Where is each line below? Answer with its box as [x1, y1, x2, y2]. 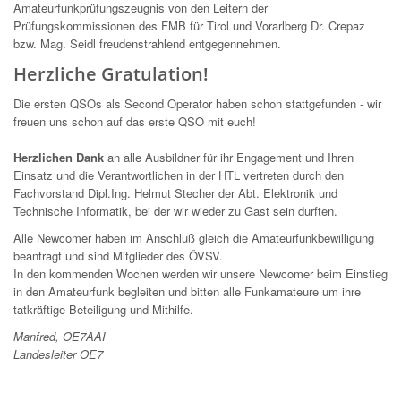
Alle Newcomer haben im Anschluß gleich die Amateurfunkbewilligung [13, 229, 374, 247]
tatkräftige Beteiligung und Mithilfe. [13, 301, 193, 319]
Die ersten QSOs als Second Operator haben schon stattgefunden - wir [13, 95, 381, 113]
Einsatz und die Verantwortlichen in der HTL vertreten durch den [13, 166, 344, 184]
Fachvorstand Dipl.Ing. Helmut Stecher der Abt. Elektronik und [13, 184, 337, 202]
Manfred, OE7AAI [13, 328, 106, 346]
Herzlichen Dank [13, 149, 104, 166]
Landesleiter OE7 [13, 346, 103, 363]
